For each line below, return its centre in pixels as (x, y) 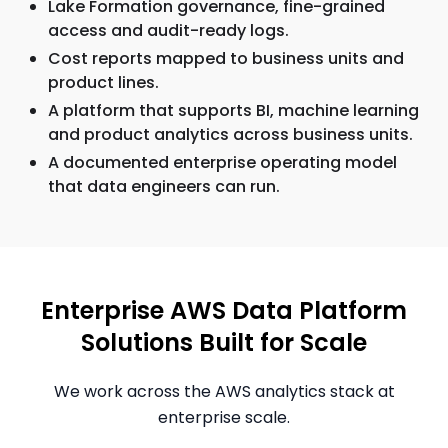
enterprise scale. (224, 417)
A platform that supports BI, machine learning (233, 110)
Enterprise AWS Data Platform (224, 310)
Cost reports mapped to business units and (226, 58)
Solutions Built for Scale (224, 342)
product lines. (103, 82)
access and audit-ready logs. (168, 30)
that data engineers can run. (164, 186)
